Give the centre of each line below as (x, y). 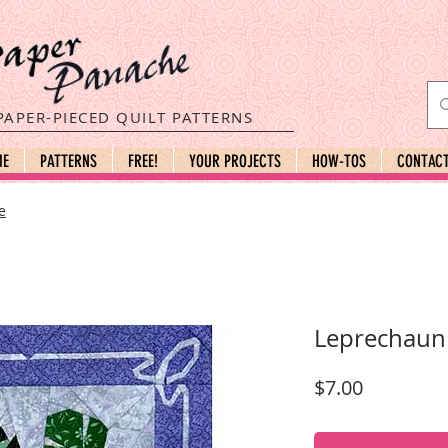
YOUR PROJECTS (234, 161)
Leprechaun (380, 338)
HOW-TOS (338, 161)
